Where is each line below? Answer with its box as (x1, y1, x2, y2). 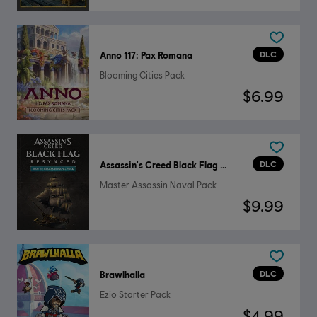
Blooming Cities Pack (99, 70, 185, 81)
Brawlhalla (99, 268, 145, 280)
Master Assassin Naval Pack (99, 179, 217, 190)
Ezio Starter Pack (99, 289, 171, 300)
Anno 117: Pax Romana (99, 50, 192, 62)
